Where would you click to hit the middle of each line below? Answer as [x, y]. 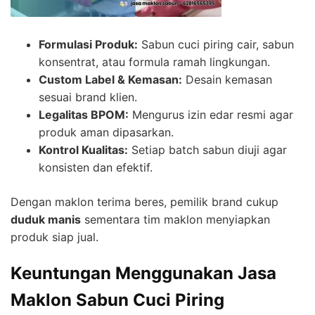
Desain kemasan [227, 79]
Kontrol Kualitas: [83, 149]
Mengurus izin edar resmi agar [211, 114]
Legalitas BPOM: [84, 114]
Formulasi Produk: [88, 44]
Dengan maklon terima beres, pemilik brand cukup [144, 201]
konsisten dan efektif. [96, 167]
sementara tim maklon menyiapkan [175, 219]
